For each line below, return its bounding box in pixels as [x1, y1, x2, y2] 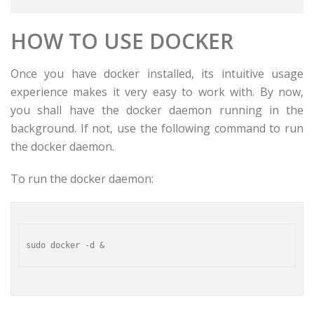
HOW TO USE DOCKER [11, 27, 233, 55]
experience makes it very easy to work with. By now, [11, 84, 303, 100]
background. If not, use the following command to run [11, 121, 303, 136]
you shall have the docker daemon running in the [11, 102, 303, 118]
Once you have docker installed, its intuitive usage [11, 66, 303, 81]
